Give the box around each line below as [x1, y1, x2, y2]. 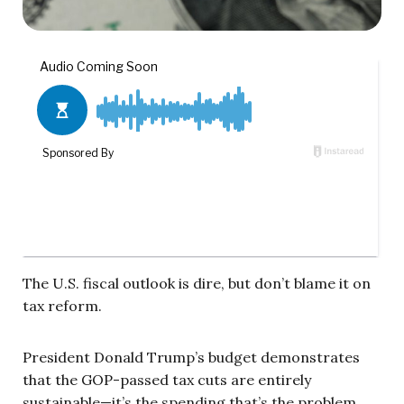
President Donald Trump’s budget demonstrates [23, 347, 360, 366]
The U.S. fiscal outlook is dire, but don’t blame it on [23, 273, 371, 292]
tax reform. [23, 296, 102, 315]
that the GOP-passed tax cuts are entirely [23, 370, 311, 389]
